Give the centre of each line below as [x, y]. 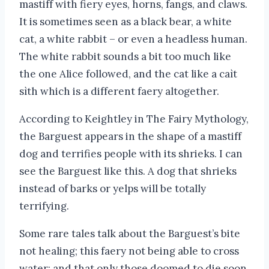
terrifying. [44, 206]
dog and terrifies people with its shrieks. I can [131, 154]
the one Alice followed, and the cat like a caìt [128, 74]
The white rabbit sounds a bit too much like [125, 57]
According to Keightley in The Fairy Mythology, [134, 119]
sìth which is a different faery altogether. [119, 92]
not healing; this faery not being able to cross [129, 251]
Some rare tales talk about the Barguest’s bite [130, 234]
